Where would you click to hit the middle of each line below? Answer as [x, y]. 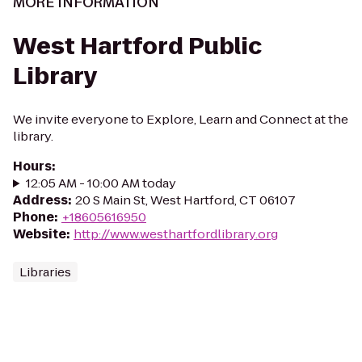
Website [40, 234]
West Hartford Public [137, 46]
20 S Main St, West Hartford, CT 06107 [185, 200]
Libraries [45, 272]
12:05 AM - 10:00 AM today [101, 183]
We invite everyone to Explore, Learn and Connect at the [181, 119]
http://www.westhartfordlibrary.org [176, 234]
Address [40, 200]
